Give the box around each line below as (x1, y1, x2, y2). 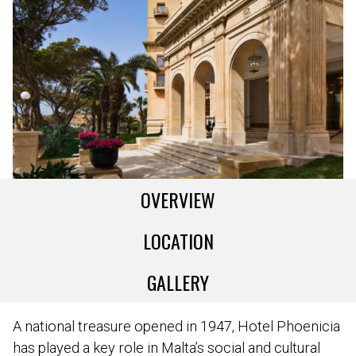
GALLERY (147, 267, 209, 296)
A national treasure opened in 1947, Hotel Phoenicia (13, 317, 340, 335)
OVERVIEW (141, 184, 215, 214)
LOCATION (142, 226, 214, 255)
